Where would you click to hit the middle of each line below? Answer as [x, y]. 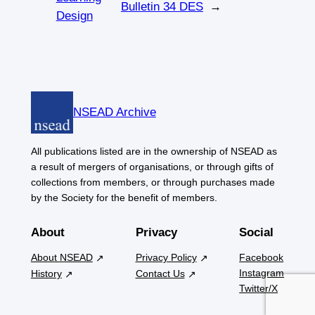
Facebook [262, 257]
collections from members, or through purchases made [153, 182]
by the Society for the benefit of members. [124, 198]
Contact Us [160, 273]
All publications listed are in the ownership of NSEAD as [154, 152]
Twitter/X [259, 288]
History [46, 273]
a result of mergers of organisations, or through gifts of [152, 167]
